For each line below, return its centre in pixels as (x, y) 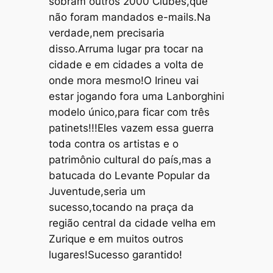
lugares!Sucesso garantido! (115, 254)
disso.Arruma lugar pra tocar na (126, 48)
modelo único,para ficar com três (129, 112)
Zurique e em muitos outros (116, 239)
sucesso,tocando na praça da (121, 207)
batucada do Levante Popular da (129, 175)
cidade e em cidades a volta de (126, 64)
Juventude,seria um (97, 191)
